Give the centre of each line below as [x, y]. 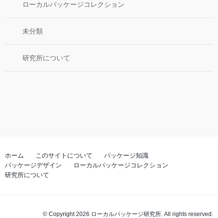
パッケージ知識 [126, 155]
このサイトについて [64, 155]
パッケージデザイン [33, 165]
